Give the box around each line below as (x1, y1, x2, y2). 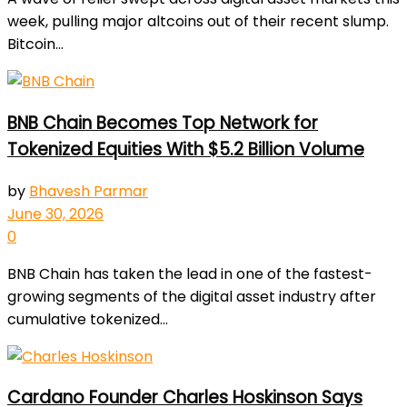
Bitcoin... (7, 34, 64, 55)
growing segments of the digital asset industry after (7, 285, 376, 307)
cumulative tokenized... (7, 308, 168, 330)
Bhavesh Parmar (29, 180, 148, 202)
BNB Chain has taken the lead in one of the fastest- (7, 263, 372, 284)
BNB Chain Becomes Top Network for (7, 110, 318, 135)
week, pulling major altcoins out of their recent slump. (7, 11, 389, 33)
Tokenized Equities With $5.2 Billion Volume (7, 136, 364, 162)
